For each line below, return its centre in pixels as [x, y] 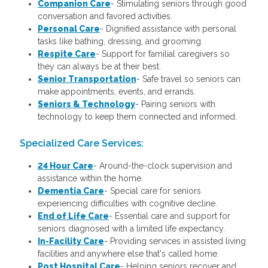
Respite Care [66, 54]
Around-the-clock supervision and [165, 166]
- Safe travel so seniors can [188, 79]
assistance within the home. [90, 179]
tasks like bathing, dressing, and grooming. [120, 41]
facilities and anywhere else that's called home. [128, 254]
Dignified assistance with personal [171, 28]
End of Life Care [73, 216]
